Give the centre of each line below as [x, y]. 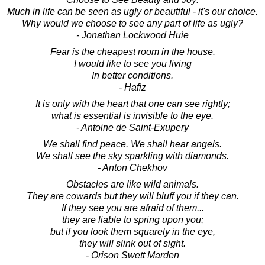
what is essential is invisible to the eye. [132, 115]
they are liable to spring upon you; [132, 219]
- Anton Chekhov [132, 167]
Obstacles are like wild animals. [132, 184]
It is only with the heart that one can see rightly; [132, 104]
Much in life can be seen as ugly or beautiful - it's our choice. [132, 11]
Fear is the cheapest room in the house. [132, 51]
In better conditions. [132, 75]
